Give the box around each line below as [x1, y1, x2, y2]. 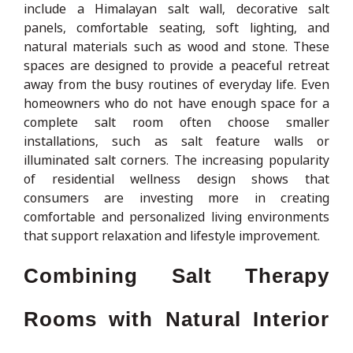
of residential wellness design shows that [24, 169, 329, 188]
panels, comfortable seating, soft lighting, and [24, 18, 329, 36]
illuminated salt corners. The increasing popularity [24, 150, 329, 169]
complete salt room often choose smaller [24, 113, 329, 131]
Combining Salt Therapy [24, 263, 329, 288]
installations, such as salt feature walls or [24, 132, 329, 150]
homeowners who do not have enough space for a [24, 94, 329, 112]
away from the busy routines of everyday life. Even [24, 75, 329, 93]
